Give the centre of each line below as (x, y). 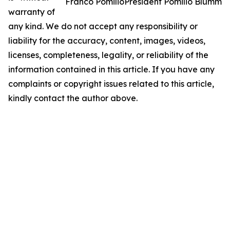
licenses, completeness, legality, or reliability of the (108, 55)
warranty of (32, 12)
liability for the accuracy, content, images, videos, (107, 41)
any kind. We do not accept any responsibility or (103, 26)
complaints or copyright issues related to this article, (111, 84)
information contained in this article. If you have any (111, 69)
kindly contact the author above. (73, 98)
